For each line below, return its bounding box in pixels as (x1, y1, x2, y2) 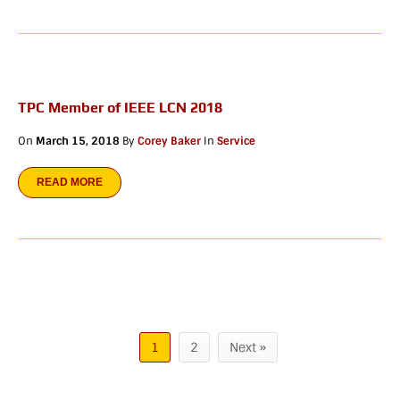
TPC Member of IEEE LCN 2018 (18, 99, 222, 117)
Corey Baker (137, 134, 201, 149)
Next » (229, 339, 266, 356)
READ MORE (37, 176, 103, 189)
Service (217, 134, 255, 149)
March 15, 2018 (36, 134, 120, 149)
